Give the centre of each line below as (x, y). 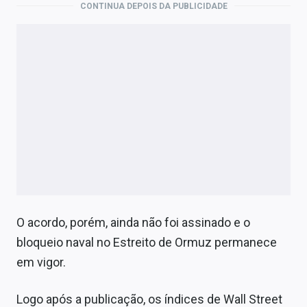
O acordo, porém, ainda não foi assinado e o (133, 222)
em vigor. (41, 262)
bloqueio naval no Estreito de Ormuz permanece (147, 242)
